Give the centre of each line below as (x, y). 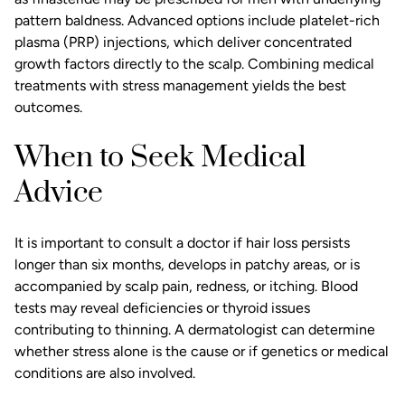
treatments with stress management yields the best (180, 86)
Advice (59, 193)
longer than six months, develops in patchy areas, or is (187, 265)
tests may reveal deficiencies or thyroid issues (162, 308)
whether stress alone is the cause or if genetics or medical (202, 352)
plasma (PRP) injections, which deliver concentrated (183, 42)
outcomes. (48, 108)
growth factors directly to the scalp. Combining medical (194, 64)
